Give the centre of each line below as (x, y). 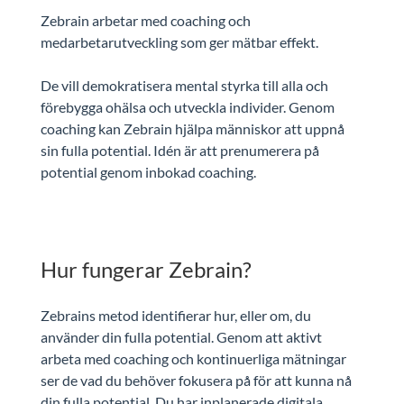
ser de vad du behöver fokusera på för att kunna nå (196, 380)
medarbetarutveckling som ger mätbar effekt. (179, 41)
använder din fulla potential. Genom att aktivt (181, 336)
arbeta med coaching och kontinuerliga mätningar (193, 358)
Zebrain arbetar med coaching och (145, 20)
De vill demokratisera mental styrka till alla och (184, 85)
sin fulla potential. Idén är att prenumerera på (179, 150)
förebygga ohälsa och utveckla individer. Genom (187, 106)
